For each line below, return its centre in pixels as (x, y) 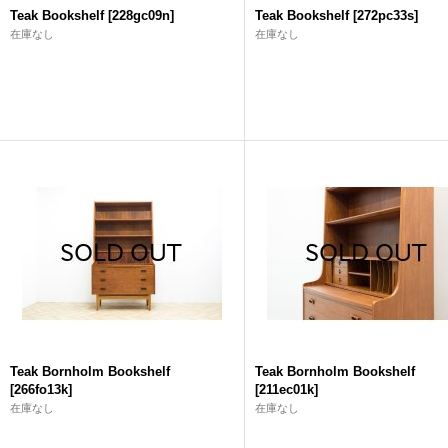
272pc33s (385, 15)
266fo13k (41, 389)
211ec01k (286, 389)
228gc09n (141, 15)
